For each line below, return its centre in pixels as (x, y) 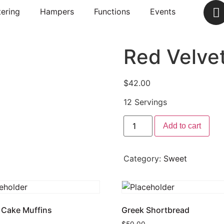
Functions (112, 11)
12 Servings (145, 102)
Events (162, 11)
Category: (143, 158)
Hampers (57, 11)
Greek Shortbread (156, 210)
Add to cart (182, 125)
